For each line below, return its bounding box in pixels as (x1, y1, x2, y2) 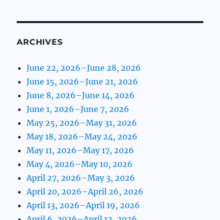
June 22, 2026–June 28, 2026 (27, 63, 141, 73)
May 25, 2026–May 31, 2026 (27, 118, 137, 128)
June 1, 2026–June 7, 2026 (27, 104, 130, 114)
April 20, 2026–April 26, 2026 (27, 187, 144, 197)
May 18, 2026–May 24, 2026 (27, 132, 138, 142)
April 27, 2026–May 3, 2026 (27, 173, 136, 183)
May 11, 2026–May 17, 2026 (27, 145, 135, 156)
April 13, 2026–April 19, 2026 (27, 200, 140, 211)
